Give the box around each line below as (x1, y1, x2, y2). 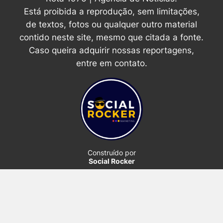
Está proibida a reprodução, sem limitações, (23, 6, 200, 16)
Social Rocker (88, 156, 135, 165)
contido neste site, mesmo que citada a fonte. (19, 32, 204, 42)
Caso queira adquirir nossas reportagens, (29, 45, 194, 55)
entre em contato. (76, 58, 147, 68)
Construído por (87, 148, 136, 157)
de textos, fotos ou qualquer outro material (26, 19, 197, 29)
